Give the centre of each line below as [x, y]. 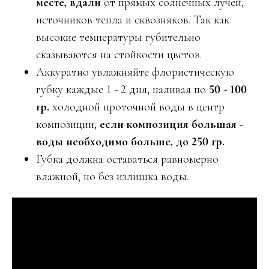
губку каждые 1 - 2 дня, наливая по [122, 89]
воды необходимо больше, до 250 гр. [130, 142]
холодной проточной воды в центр [138, 107]
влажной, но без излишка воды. [112, 177]
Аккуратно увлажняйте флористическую [135, 72]
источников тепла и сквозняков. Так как [133, 20]
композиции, [68, 124]
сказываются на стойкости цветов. [119, 55]
